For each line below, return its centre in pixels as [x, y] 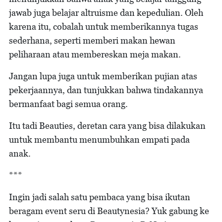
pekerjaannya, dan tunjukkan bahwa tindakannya [106, 90]
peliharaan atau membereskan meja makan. [95, 54]
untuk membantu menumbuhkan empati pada [99, 139]
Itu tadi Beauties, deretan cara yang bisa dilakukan [107, 125]
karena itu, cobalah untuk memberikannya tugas [104, 26]
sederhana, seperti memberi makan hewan [92, 40]
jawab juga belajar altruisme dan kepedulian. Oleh [106, 12]
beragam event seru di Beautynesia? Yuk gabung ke [109, 211]
